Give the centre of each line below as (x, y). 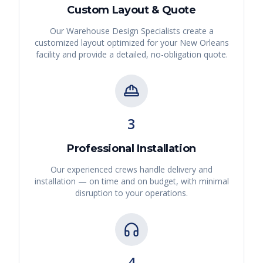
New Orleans (204, 43)
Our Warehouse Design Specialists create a (131, 31)
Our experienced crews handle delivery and (131, 170)
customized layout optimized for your (107, 43)
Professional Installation (131, 149)
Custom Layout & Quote (131, 10)
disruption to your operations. (131, 193)
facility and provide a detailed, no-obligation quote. (131, 55)
